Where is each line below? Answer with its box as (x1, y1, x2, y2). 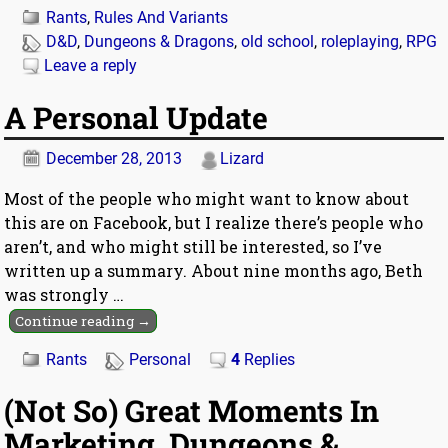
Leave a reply (44, 56, 138, 76)
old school (241, 32, 315, 52)
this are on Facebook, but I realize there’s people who (4, 211, 424, 233)
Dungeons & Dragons (84, 32, 235, 52)
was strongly (4, 283, 114, 305)
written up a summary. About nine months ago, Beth (4, 259, 424, 281)
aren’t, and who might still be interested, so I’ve (4, 235, 383, 257)
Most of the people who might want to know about (4, 187, 410, 209)
